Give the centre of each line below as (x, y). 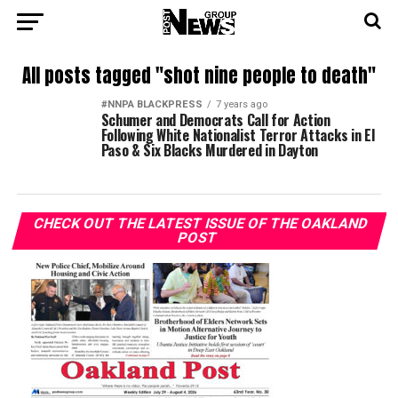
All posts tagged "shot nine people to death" (199, 76)
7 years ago (241, 104)
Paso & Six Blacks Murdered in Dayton (210, 150)
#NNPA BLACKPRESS (151, 104)
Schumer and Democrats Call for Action (215, 120)
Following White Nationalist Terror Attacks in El (238, 135)
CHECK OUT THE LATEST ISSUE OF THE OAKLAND (201, 223)
